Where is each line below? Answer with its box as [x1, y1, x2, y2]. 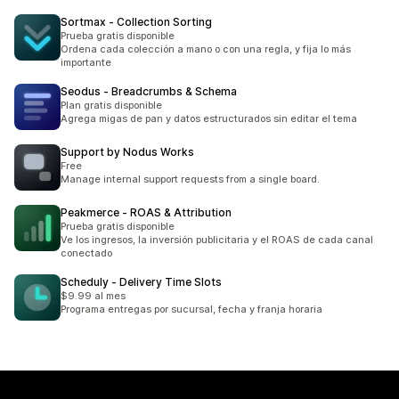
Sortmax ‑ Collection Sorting [61, 15, 212, 28]
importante [61, 56, 111, 69]
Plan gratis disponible [61, 99, 162, 111]
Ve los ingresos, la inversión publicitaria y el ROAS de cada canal [61, 233, 373, 246]
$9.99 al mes [61, 289, 126, 302]
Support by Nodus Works [61, 145, 194, 159]
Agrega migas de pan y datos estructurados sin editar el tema [61, 112, 357, 125]
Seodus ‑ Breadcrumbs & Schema [61, 85, 237, 98]
